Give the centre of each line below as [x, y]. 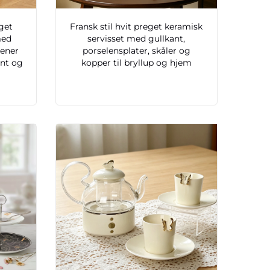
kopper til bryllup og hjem [136, 63]
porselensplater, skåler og [136, 51]
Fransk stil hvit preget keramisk [137, 27]
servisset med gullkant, [137, 39]
